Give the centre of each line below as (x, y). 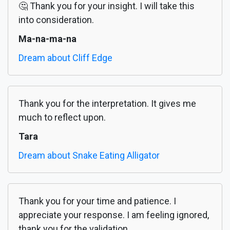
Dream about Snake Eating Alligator (89, 156)
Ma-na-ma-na (47, 39)
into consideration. (56, 20)
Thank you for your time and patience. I (97, 201)
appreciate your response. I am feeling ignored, (114, 215)
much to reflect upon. (62, 118)
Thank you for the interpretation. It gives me (107, 104)
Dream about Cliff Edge (65, 58)
